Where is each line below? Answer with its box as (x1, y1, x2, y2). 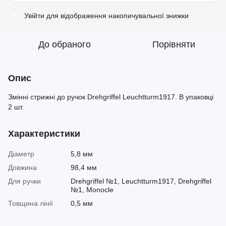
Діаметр (8, 150, 34, 158)
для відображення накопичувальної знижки (44, 12, 189, 20)
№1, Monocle (71, 186, 114, 194)
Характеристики (8, 129, 80, 139)
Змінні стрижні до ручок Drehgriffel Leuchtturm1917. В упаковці (8, 93, 213, 101)
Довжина (8, 163, 37, 172)
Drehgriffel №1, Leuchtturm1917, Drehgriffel (71, 177, 211, 185)
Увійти (24, 12, 44, 20)
